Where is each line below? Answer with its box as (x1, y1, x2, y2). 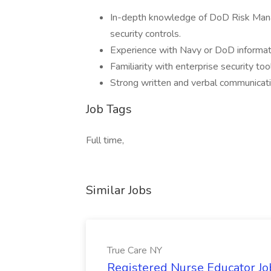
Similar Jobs (86, 182, 152, 198)
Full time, (86, 134, 124, 147)
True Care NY (107, 244, 162, 257)
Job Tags (86, 101, 132, 117)
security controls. (110, 27, 181, 41)
